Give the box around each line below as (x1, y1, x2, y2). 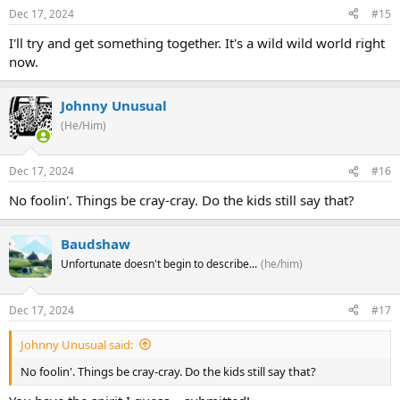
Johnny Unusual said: (21, 336, 133, 353)
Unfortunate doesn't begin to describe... (61, 256, 257, 272)
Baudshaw (61, 235, 130, 254)
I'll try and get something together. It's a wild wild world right (9, 33, 385, 52)
